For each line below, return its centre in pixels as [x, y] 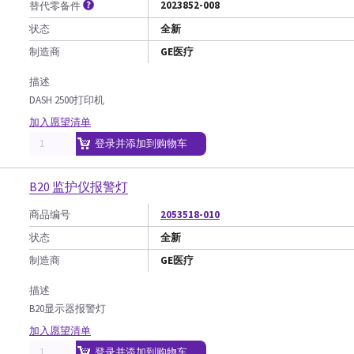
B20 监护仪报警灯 [79, 186]
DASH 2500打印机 [67, 100]
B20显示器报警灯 [68, 309]
